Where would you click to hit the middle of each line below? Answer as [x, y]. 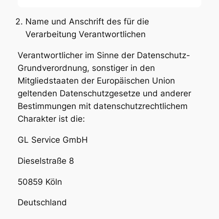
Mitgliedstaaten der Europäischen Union [96, 81]
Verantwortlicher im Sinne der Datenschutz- [104, 55]
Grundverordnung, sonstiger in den [86, 68]
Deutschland [42, 203]
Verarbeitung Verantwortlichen [85, 34]
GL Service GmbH [53, 140]
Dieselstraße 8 [45, 161]
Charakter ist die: [51, 119]
